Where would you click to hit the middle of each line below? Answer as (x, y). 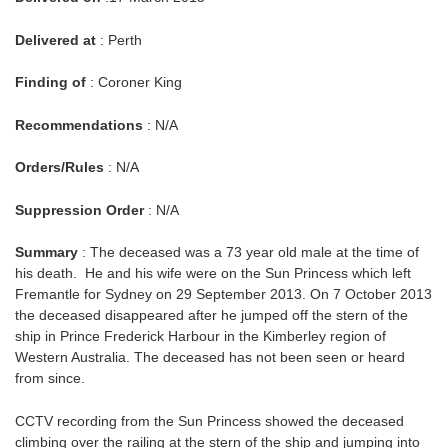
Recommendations (79, 124)
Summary (48, 252)
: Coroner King (134, 82)
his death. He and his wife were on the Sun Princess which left (213, 273)
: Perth (119, 39)
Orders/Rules (59, 167)
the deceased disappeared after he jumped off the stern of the (211, 315)
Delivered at (55, 39)
